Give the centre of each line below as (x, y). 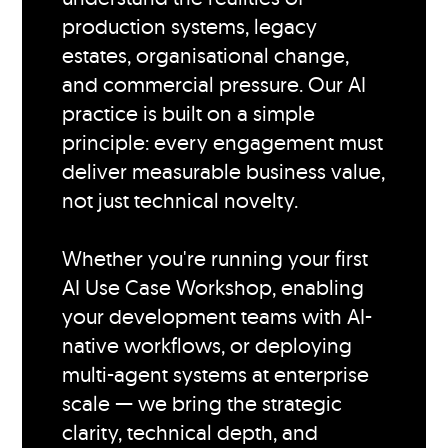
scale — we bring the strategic (202, 403)
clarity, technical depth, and (190, 432)
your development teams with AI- (217, 316)
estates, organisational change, (206, 55)
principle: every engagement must (223, 142)
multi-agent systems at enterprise (216, 374)
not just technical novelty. (180, 200)
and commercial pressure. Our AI (214, 84)
